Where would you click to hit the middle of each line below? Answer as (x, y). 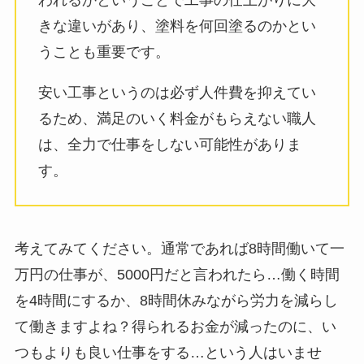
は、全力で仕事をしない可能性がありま (169, 144)
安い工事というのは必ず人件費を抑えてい (177, 92)
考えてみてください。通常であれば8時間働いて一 (179, 249)
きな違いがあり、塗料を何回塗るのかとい (177, 26)
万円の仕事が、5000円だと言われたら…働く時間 (177, 275)
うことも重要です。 (104, 52)
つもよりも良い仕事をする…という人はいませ (168, 353)
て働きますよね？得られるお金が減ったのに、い (175, 327)
